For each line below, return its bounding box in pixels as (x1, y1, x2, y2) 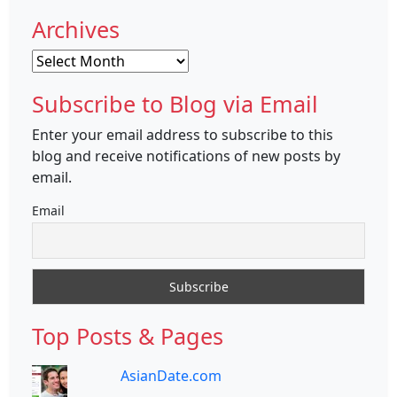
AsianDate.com (121, 366, 222, 386)
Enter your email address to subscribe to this (32, 125, 333, 145)
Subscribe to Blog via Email (32, 89, 318, 120)
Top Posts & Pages (32, 321, 223, 352)
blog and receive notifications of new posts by (32, 146, 340, 167)
